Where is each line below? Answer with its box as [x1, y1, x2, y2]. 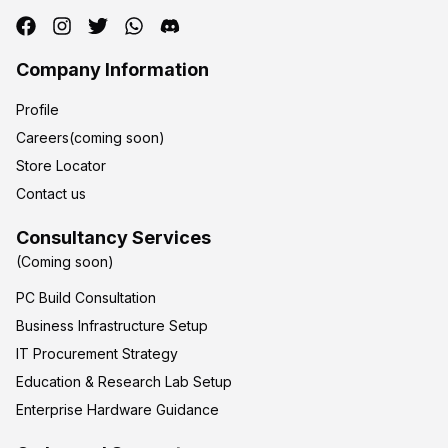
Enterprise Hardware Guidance [16, 401, 219, 419]
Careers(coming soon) [16, 129, 165, 147]
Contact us [16, 185, 86, 203]
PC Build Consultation [16, 289, 156, 307]
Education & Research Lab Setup [16, 373, 232, 391]
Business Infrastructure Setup [16, 317, 208, 335]
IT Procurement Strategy [16, 345, 178, 363]
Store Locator [16, 157, 106, 175]
